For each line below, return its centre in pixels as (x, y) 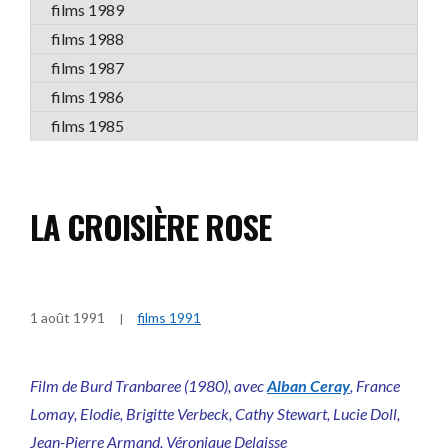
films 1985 (87, 125)
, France (375, 385)
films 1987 (87, 67)
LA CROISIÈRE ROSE (150, 226)
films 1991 (169, 317)
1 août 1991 (67, 317)
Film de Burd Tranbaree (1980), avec (148, 385)
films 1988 (87, 38)
